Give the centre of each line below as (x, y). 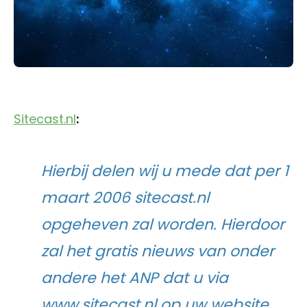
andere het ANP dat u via (135, 278)
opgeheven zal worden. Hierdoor (163, 224)
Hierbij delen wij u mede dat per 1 (165, 171)
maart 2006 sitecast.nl (125, 197)
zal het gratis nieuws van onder (158, 251)
